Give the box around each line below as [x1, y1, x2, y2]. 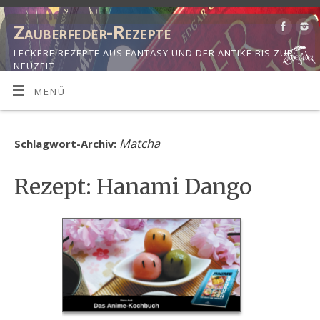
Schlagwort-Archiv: [14, 136, 120, 151]
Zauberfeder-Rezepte [14, 19, 171, 45]
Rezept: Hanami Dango [14, 172, 252, 200]
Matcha [119, 135, 161, 151]
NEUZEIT [14, 59, 54, 72]
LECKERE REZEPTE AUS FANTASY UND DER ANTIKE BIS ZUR [14, 46, 294, 59]
